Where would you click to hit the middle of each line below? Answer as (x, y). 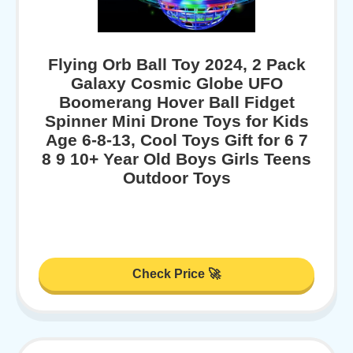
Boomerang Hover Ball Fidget (176, 102)
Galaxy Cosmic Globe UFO (176, 83)
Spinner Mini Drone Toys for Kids (176, 121)
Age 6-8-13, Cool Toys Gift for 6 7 (176, 139)
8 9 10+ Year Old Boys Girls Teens (176, 158)
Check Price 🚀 (176, 274)
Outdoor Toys (176, 177)
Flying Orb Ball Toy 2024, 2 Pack (176, 64)
